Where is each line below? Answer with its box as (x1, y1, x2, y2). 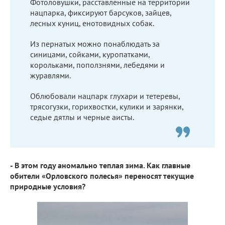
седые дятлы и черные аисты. (30, 111, 134, 122)
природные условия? (10, 181, 85, 191)
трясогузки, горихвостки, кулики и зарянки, (30, 101, 183, 111)
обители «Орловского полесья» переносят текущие (10, 170, 194, 181)
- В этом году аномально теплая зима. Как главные (10, 160, 190, 170)
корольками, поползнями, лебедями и (30, 59, 165, 70)
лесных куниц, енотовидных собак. (30, 18, 154, 28)
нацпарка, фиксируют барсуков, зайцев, (30, 7, 171, 18)
